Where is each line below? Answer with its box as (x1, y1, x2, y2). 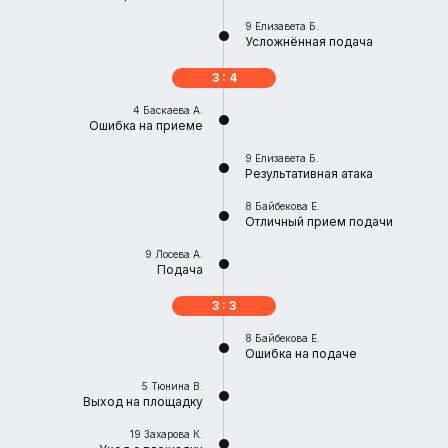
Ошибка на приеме (89, 118, 203, 133)
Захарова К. (144, 428, 203, 440)
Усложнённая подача (245, 34, 373, 49)
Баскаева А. (143, 104, 203, 116)
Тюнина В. (151, 380, 203, 392)
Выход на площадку (83, 394, 203, 409)
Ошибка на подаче (245, 346, 357, 361)
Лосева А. (155, 248, 203, 260)
